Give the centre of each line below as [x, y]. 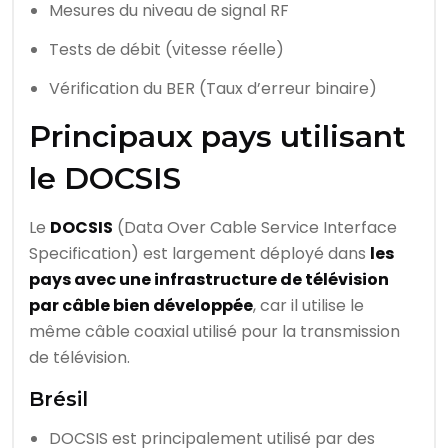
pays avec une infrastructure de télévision [209, 280]
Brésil [58, 399]
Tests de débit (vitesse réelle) [166, 50]
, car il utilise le [308, 306]
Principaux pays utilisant [217, 137]
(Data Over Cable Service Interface [255, 228]
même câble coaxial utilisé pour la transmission [214, 332]
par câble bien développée [141, 306]
